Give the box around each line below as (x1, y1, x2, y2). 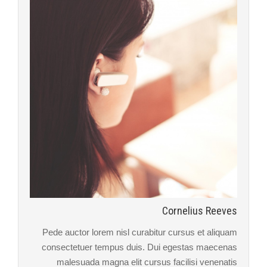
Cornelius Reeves (162, 204, 237, 217)
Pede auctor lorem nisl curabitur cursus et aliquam (42, 226, 237, 237)
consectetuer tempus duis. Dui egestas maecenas (42, 241, 237, 252)
